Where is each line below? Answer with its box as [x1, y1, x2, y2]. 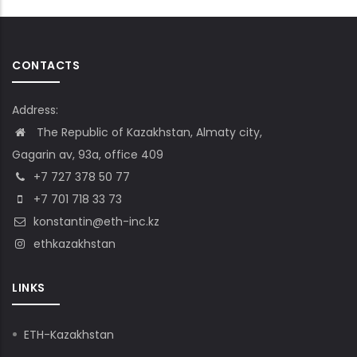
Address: [12, 101, 58, 118]
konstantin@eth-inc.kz [33, 213, 159, 229]
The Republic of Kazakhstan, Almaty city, [30, 124, 262, 140]
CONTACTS [12, 57, 80, 73]
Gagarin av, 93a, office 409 [12, 146, 163, 163]
